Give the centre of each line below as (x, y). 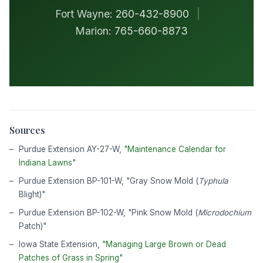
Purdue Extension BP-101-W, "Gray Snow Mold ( (109, 181)
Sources (27, 130)
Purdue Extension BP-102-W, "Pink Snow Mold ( (108, 212)
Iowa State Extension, (60, 244)
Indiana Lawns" (47, 162)
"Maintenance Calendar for (175, 149)
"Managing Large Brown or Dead (164, 244)
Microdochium (225, 212)
